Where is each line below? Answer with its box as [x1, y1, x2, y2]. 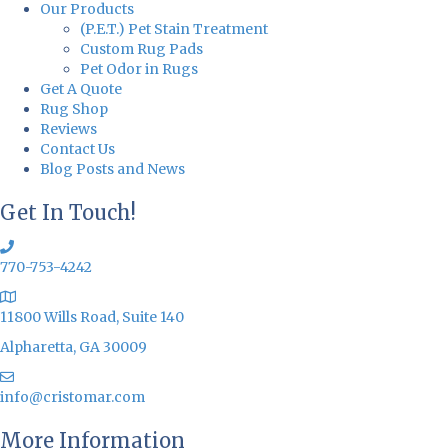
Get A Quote [40, 79, 122, 98]
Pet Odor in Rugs [80, 59, 198, 78]
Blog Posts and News [40, 159, 185, 178]
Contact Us [40, 139, 115, 158]
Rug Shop [40, 99, 108, 118]
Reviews [40, 119, 97, 138]
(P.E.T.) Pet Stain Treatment [80, 19, 268, 38]
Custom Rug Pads [80, 39, 203, 58]
